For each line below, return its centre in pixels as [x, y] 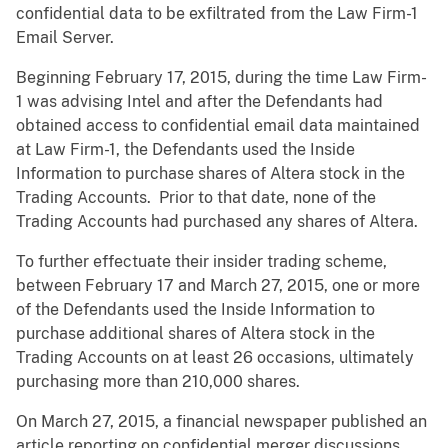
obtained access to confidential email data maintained [218, 126]
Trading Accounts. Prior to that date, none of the [196, 198]
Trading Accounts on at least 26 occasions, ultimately [215, 358]
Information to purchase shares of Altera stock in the [210, 174]
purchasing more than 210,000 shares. [158, 382]
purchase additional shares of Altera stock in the [195, 334]
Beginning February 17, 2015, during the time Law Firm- [221, 78]
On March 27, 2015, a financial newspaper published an [221, 422]
